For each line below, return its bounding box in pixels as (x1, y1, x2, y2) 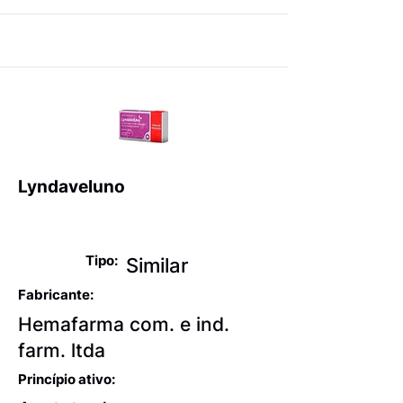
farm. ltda (18, 338, 105, 362)
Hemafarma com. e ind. (18, 312, 229, 336)
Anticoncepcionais (18, 209, 186, 232)
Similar (126, 253, 188, 277)
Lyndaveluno (18, 175, 125, 197)
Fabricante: (18, 285, 94, 303)
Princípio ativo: (18, 370, 115, 388)
